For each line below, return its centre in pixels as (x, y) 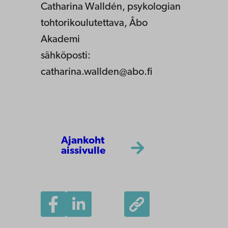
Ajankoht (83, 141)
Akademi (60, 40)
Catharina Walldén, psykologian (111, 7)
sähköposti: (66, 56)
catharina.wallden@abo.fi (96, 73)
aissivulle (83, 151)
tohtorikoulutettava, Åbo (94, 24)
